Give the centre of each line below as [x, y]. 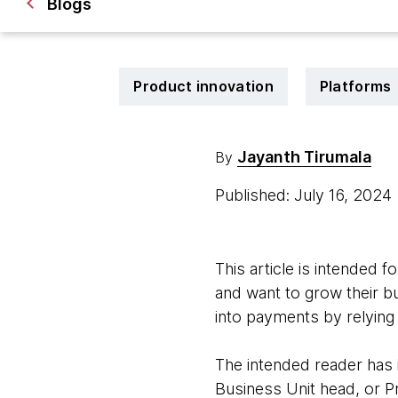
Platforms [355, 86]
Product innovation [203, 86]
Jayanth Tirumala [304, 157]
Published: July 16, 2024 [305, 195]
